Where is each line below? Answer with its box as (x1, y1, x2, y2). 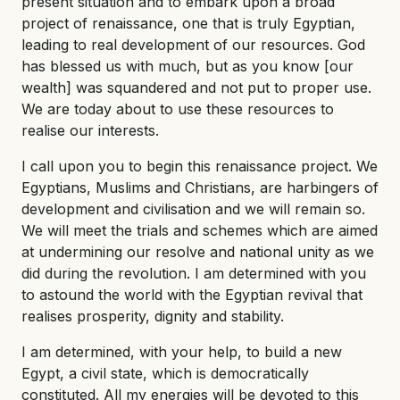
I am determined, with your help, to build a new (21, 342, 342, 361)
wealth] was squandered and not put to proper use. (21, 78, 371, 96)
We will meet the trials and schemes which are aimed (21, 221, 378, 239)
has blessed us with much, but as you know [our (21, 56, 354, 75)
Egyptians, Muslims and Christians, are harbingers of (21, 178, 379, 196)
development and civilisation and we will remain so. (21, 199, 365, 218)
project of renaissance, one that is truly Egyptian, (21, 13, 355, 32)
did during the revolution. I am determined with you (21, 263, 366, 282)
